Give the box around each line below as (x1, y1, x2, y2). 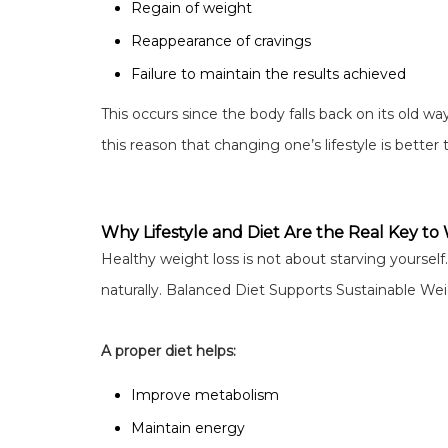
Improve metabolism (130, 385, 283, 404)
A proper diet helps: (100, 341, 236, 360)
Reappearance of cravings (130, 31, 311, 50)
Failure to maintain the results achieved (130, 64, 406, 83)
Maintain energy (130, 418, 249, 437)
